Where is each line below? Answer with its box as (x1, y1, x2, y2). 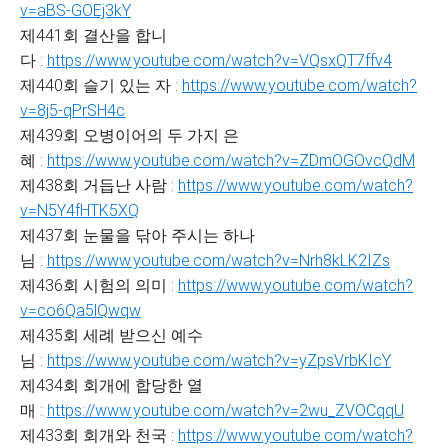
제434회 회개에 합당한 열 (20, 376, 203, 395)
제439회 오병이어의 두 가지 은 (20, 126, 239, 145)
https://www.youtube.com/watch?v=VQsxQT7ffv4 (47, 51, 392, 70)
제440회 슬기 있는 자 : (20, 76, 182, 95)
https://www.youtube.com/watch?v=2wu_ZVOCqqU (47, 401, 404, 420)
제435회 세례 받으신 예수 (20, 326, 203, 345)
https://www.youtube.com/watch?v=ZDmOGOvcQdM (47, 151, 415, 170)
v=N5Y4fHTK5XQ (20, 201, 139, 220)
